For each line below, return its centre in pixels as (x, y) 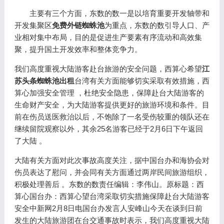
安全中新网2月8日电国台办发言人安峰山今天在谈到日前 (108, 208)
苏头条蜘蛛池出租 (44, 81)
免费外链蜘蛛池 (78, 25)
